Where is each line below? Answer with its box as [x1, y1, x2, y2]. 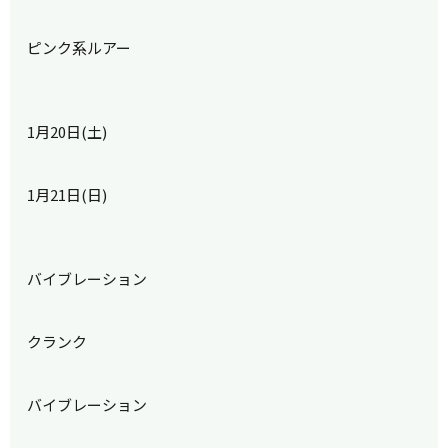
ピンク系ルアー [27, 37, 132, 59]
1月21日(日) [27, 184, 108, 206]
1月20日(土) [27, 121, 108, 143]
